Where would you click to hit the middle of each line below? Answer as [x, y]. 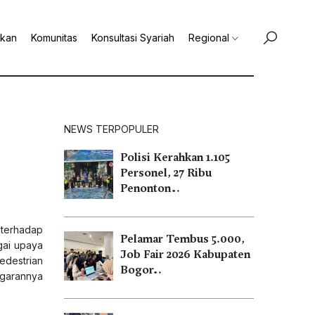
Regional [209, 38]
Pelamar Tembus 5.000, [182, 239]
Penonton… [150, 188]
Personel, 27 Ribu [166, 173]
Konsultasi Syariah [133, 38]
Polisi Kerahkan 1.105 [175, 157]
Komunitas [54, 38]
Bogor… [141, 270]
